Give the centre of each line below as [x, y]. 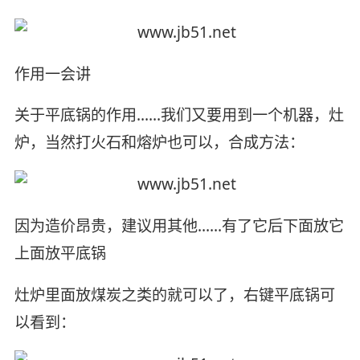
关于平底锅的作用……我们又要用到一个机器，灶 [179, 115]
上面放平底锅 [60, 254]
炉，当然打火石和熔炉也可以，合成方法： [159, 143]
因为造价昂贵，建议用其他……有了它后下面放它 [179, 226]
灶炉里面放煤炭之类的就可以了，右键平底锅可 [174, 295]
